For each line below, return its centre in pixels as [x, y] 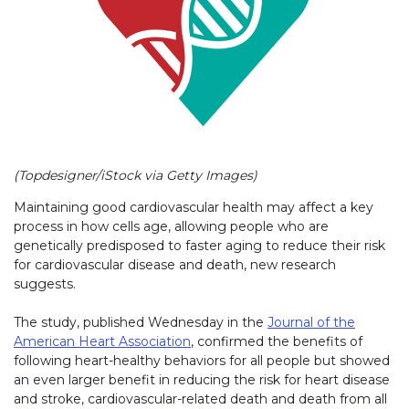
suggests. [45, 284]
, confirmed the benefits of [277, 342]
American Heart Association [102, 342]
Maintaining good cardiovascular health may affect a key [194, 208]
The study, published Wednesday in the [141, 323]
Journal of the [311, 323]
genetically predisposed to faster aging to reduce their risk [199, 246]
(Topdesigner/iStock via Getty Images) [136, 176]
